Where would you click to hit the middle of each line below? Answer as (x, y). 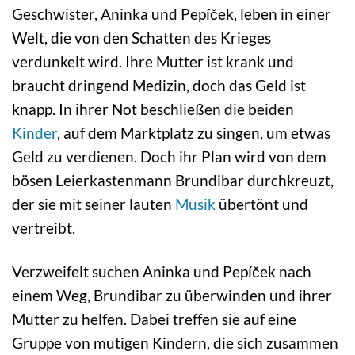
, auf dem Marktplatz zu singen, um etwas (194, 132)
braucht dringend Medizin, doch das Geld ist (159, 85)
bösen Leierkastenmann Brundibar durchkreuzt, (173, 180)
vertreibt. (44, 227)
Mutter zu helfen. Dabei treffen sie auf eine (154, 319)
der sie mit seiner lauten (94, 204)
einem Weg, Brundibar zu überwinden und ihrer (172, 295)
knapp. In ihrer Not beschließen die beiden (153, 109)
